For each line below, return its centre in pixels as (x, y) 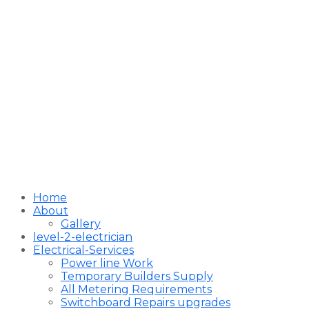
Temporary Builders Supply (137, 276)
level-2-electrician (83, 237)
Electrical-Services (83, 250)
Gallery (81, 224)
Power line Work (107, 263)
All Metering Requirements (136, 289)
